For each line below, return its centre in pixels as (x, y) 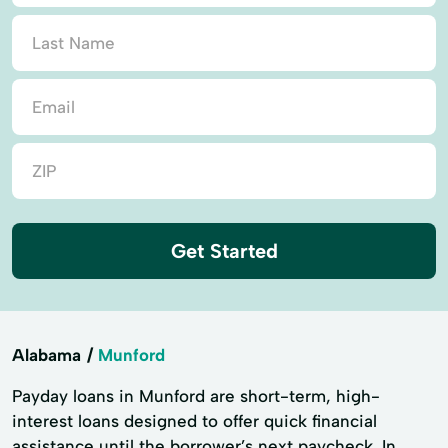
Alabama (46, 355)
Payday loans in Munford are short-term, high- (196, 396)
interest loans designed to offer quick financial (194, 421)
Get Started (224, 251)
